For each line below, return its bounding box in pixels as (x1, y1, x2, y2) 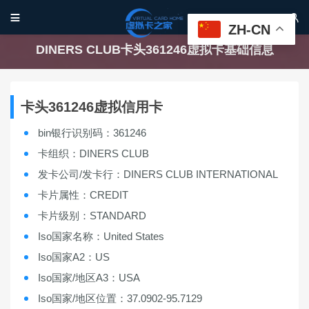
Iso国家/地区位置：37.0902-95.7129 (38, 292, 202, 304)
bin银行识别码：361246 (38, 127, 146, 139)
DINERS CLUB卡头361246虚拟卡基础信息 (35, 43, 274, 57)
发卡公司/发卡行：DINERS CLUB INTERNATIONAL (38, 168, 278, 180)
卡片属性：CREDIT (38, 189, 128, 201)
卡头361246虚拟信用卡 (21, 99, 163, 114)
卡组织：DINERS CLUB (38, 148, 149, 159)
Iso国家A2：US (38, 251, 110, 263)
